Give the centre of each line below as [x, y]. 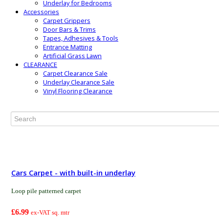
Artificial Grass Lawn [72, 56]
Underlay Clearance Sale [79, 82]
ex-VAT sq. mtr [50, 212]
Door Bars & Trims [69, 30]
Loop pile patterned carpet [46, 191]
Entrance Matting [67, 47]
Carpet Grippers [67, 21]
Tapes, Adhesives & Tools [81, 38]
